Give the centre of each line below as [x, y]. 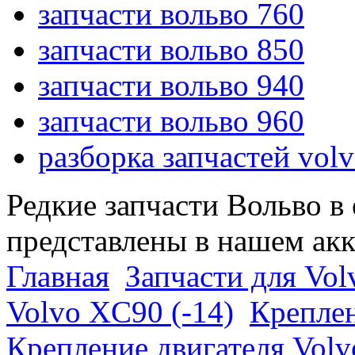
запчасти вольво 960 [171, 121]
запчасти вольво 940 [171, 86]
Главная [58, 277]
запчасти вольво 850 [171, 50]
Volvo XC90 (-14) [120, 312]
